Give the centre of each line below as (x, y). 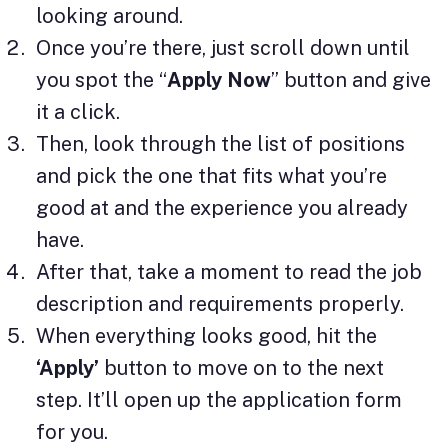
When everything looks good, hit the (206, 335)
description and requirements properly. (220, 303)
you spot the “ (101, 79)
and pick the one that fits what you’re (211, 175)
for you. (72, 431)
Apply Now (219, 79)
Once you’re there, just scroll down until (223, 47)
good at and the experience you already (222, 207)
